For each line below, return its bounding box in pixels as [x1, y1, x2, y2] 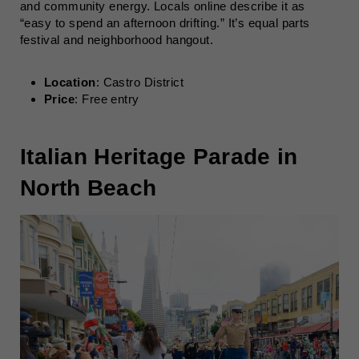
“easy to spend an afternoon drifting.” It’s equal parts [20, 16, 310, 30]
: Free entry [75, 92, 139, 106]
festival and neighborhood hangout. [20, 33, 214, 46]
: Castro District [95, 75, 184, 89]
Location [44, 75, 96, 89]
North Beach [20, 175, 157, 200]
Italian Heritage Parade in [20, 144, 298, 169]
